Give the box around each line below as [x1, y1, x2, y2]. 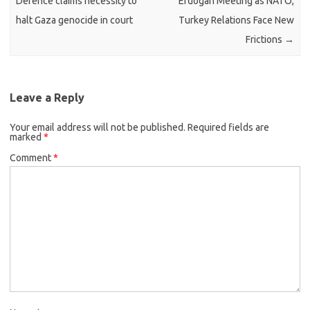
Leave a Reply [10, 91, 84, 104]
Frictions [245, 34, 284, 46]
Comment [10, 152, 53, 163]
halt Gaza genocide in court [16, 15, 134, 26]
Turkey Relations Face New [178, 15, 294, 26]
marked [10, 131, 44, 143]
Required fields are [188, 121, 269, 133]
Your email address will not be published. [10, 121, 185, 133]
